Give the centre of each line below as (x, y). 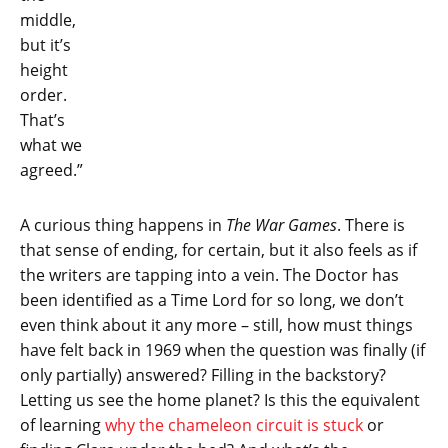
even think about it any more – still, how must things (216, 325)
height (44, 70)
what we (51, 145)
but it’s (45, 45)
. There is (371, 225)
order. (43, 95)
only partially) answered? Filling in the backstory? (203, 375)
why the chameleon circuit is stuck (234, 425)
